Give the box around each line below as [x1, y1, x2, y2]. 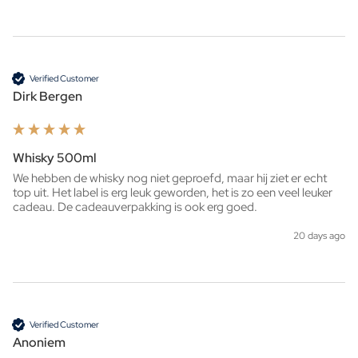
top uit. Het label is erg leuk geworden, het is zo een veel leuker [13, 185, 332, 201]
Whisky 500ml [13, 149, 97, 167]
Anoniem [13, 334, 66, 352]
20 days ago [293, 229, 345, 243]
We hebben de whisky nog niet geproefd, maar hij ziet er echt [13, 170, 327, 187]
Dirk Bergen [13, 88, 82, 105]
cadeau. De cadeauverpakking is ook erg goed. [13, 199, 260, 216]
